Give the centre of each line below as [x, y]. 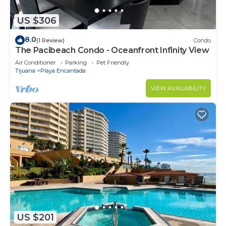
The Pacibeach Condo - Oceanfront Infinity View [112, 50]
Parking [76, 63]
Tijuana [25, 71]
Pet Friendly [113, 63]
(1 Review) [50, 40]
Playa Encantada [63, 71]
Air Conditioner [35, 63]
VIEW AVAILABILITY [178, 89]
